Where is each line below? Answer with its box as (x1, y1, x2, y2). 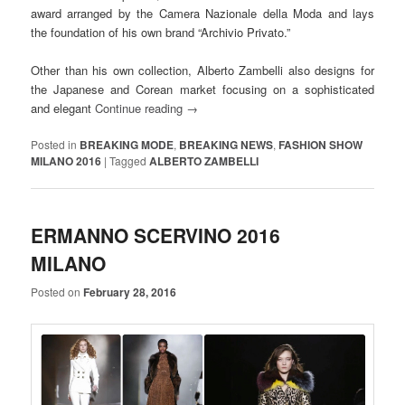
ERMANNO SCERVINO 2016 (31, 221, 281, 250)
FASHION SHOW (278, 137, 363, 154)
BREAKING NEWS (179, 137, 274, 154)
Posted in (31, 137, 78, 153)
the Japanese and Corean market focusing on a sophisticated (31, 80, 374, 98)
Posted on (31, 283, 84, 299)
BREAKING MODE (80, 137, 174, 154)
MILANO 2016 (31, 153, 102, 170)
